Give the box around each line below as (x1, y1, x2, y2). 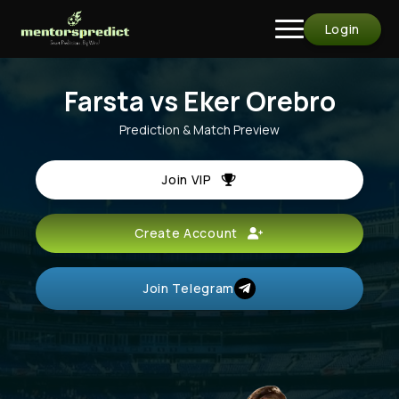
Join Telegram (142, 280, 235, 297)
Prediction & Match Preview (119, 121, 280, 138)
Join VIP (162, 171, 222, 188)
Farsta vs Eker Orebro (63, 83, 336, 119)
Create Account (134, 224, 248, 241)
